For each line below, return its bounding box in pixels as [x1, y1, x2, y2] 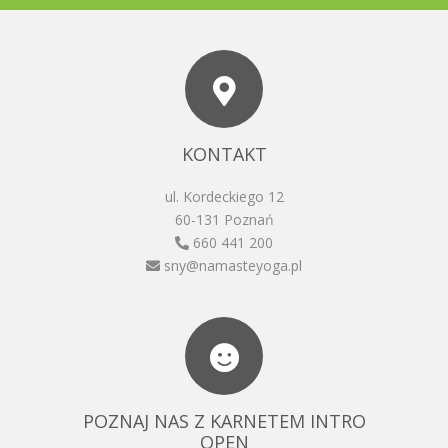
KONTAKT [181, 141, 267, 166]
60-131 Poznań [174, 209, 274, 229]
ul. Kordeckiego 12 [164, 186, 284, 206]
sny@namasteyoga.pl [160, 255, 302, 275]
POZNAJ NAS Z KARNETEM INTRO [82, 408, 366, 433]
